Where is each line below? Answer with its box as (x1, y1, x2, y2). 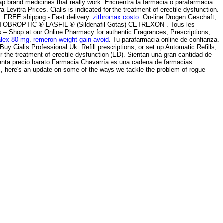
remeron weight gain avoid (33, 35, 109, 43)
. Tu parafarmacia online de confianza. (109, 35, 219, 43)
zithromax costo (93, 13, 139, 21)
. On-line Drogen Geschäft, (139, 13, 216, 21)
